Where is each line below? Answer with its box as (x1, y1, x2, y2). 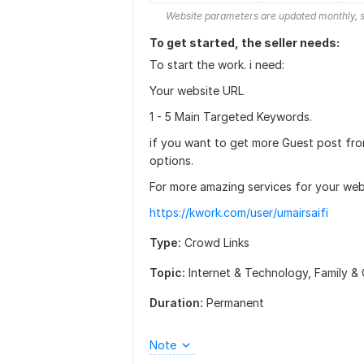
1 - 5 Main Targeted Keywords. (149, 110, 312, 123)
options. (149, 154, 193, 167)
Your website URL (149, 84, 244, 97)
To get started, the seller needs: (149, 36, 340, 50)
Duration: (149, 296, 203, 310)
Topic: (149, 266, 185, 279)
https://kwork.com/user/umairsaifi (149, 206, 328, 219)
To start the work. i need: (149, 58, 284, 71)
